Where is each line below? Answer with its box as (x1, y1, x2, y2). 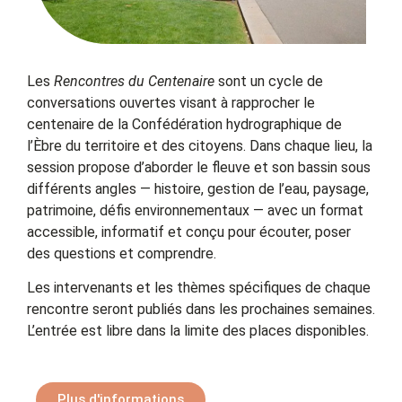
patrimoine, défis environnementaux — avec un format (27, 201, 363, 219)
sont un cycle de (214, 72, 323, 90)
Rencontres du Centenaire (54, 72, 214, 90)
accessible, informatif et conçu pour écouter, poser (27, 223, 351, 240)
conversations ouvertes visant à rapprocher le (27, 93, 315, 111)
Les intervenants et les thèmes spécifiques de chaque (27, 279, 371, 297)
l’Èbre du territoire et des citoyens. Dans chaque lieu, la (27, 136, 372, 154)
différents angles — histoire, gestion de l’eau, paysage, (27, 179, 369, 197)
